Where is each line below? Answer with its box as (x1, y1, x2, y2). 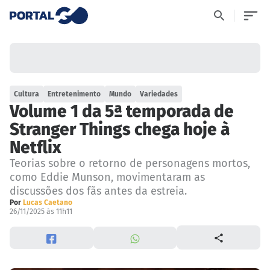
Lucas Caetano (23, 198, 72, 207)
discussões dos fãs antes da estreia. (10, 184, 187, 198)
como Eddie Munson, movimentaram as (10, 171, 205, 184)
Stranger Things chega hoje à (10, 119, 230, 140)
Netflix (10, 137, 61, 158)
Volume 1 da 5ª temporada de (10, 101, 234, 122)
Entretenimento (48, 90, 101, 99)
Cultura (14, 90, 40, 99)
